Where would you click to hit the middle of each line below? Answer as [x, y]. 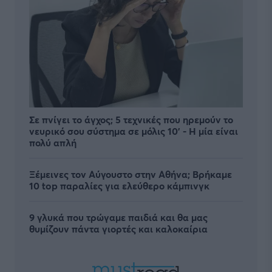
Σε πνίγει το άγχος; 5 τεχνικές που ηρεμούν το [131, 119]
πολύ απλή [53, 142]
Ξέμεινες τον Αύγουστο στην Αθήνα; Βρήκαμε [131, 174]
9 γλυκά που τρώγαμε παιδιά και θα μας [118, 217]
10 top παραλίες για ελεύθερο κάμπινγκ [119, 185]
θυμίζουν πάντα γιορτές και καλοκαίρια [118, 228]
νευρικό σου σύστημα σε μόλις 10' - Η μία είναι [134, 131]
